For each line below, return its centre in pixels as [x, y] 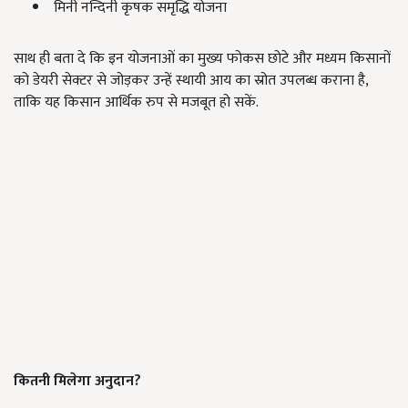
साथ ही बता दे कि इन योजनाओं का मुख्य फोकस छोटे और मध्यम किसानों [202, 59]
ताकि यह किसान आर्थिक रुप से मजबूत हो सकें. [136, 103]
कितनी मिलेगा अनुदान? [77, 382]
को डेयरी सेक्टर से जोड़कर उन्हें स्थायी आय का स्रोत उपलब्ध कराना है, [191, 81]
